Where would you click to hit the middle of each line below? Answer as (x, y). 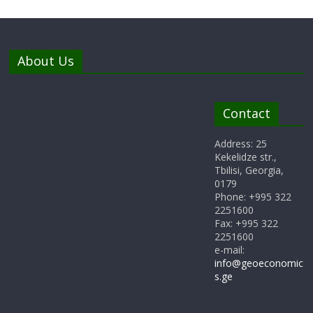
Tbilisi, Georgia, (249, 170)
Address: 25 (240, 144)
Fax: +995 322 (246, 224)
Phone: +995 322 (253, 197)
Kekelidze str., (245, 157)
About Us (46, 61)
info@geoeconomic (259, 263)
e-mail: (229, 250)
